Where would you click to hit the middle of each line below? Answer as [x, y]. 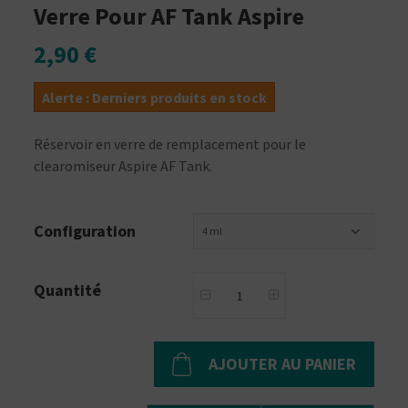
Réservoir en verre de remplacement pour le [170, 144]
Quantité [68, 291]
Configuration [87, 231]
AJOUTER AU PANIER [282, 364]
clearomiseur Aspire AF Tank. [123, 166]
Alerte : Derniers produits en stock [155, 98]
